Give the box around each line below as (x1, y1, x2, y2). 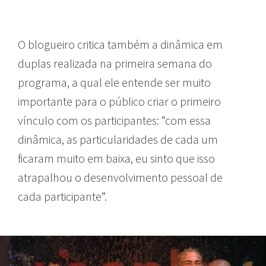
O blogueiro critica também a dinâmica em (18, 36, 223, 52)
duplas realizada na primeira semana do (18, 55, 212, 71)
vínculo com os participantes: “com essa (18, 112, 211, 128)
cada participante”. (18, 188, 107, 204)
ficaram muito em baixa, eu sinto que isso (18, 150, 215, 166)
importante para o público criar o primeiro (18, 93, 221, 109)
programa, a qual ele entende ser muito (18, 74, 211, 90)
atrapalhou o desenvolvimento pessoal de (18, 169, 223, 185)
